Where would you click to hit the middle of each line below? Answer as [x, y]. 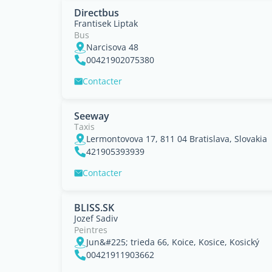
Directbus [97, 13]
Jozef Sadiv [96, 218]
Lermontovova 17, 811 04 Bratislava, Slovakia [177, 139]
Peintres [91, 230]
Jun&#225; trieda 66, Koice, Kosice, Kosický [173, 242]
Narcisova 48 [112, 47]
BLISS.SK [94, 208]
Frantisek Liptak [106, 23]
